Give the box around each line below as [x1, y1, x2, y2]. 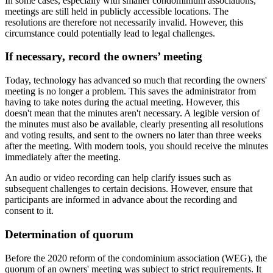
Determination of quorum [5, 227, 133, 241]
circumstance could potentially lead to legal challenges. [5, 27, 215, 38]
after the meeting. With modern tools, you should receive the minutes [5, 141, 268, 152]
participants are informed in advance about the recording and [5, 194, 237, 205]
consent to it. [5, 205, 54, 216]
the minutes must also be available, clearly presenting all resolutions [5, 119, 263, 130]
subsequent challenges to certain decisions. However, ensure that [5, 183, 252, 194]
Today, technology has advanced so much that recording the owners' [5, 75, 267, 86]
